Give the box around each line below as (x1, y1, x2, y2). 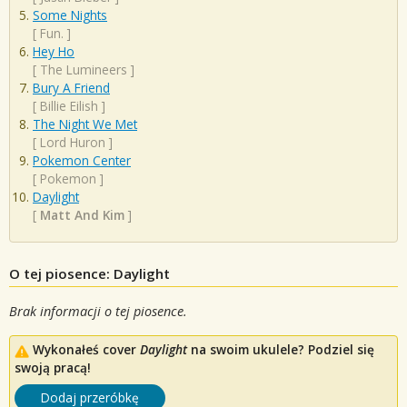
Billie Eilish (40, 97, 98, 115)
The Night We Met (33, 115, 137, 134)
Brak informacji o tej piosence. (9, 302, 187, 320)
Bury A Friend (33, 79, 110, 97)
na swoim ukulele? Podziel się (187, 341, 374, 359)
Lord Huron (40, 134, 105, 152)
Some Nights (33, 6, 107, 25)
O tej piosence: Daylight (9, 263, 170, 283)
